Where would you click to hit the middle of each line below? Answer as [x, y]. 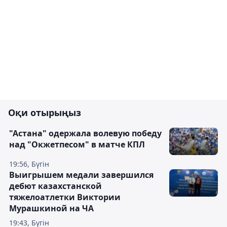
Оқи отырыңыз [45, 112]
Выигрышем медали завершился [81, 175]
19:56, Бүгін [29, 164]
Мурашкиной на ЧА [51, 208]
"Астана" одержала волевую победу [85, 133]
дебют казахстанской [55, 186]
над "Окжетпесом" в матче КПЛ [77, 144]
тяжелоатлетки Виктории [65, 197]
